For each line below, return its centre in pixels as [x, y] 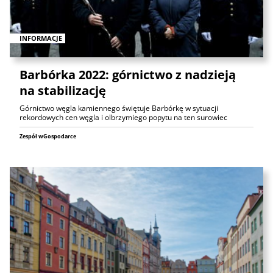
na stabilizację [63, 90]
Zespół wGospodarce [48, 136]
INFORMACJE [41, 38]
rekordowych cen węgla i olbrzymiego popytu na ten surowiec [123, 117]
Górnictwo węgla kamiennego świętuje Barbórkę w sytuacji [119, 108]
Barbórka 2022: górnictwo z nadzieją [128, 74]
